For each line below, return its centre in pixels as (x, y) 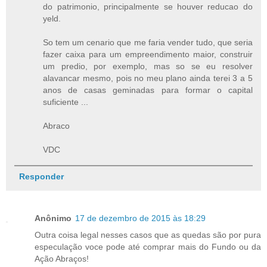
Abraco (57, 125)
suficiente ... (66, 102)
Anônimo (53, 218)
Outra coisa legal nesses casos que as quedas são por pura (148, 235)
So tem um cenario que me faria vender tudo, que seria (148, 42)
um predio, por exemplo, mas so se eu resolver (148, 66)
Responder (41, 176)
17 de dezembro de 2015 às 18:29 (140, 218)
